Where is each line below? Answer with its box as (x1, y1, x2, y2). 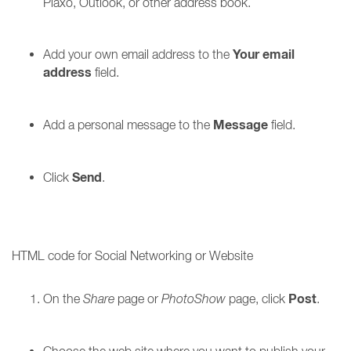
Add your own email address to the (43, 47, 233, 61)
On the (43, 291, 83, 306)
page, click (226, 291, 288, 306)
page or (114, 291, 161, 306)
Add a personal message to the (43, 118, 213, 132)
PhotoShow (161, 291, 226, 306)
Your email (233, 46, 295, 63)
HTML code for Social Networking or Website (12, 248, 253, 262)
